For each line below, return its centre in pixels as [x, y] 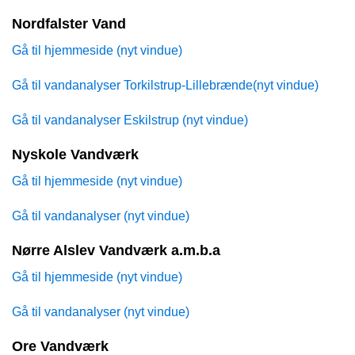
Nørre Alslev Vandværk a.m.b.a [116, 251]
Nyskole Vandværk [75, 155]
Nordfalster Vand [69, 24]
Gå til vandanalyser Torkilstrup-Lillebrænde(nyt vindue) [165, 86]
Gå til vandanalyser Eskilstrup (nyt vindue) [130, 120]
